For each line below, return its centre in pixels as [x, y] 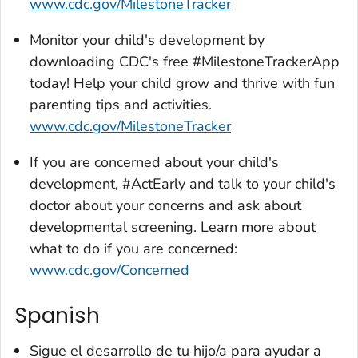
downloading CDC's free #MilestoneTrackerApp [185, 62]
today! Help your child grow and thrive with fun [182, 84]
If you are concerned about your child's [154, 163]
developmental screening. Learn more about [173, 227]
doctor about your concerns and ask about [165, 206]
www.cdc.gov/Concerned [109, 270]
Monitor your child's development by [147, 40]
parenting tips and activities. [121, 105]
